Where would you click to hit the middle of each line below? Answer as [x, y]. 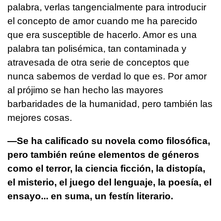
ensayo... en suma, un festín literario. [90, 196]
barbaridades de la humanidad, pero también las [110, 104]
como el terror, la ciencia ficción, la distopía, [106, 168]
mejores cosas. [40, 117]
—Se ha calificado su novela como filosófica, [109, 141]
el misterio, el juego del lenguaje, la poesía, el [110, 182]
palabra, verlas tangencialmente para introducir [107, 7]
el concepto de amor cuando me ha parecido [102, 21]
